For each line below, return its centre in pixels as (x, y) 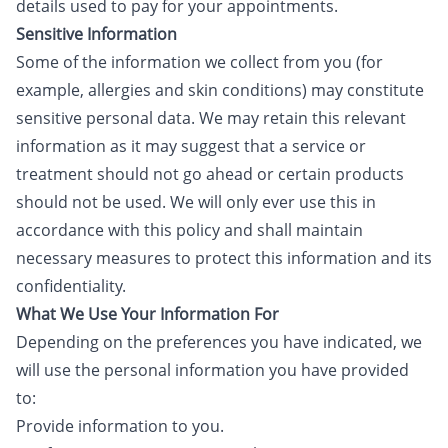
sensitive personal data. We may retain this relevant (211, 118)
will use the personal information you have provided (212, 370)
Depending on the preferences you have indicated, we (219, 342)
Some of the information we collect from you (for (199, 62)
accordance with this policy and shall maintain (189, 230)
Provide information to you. (120, 426)
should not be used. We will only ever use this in (196, 202)
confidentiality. (71, 286)
